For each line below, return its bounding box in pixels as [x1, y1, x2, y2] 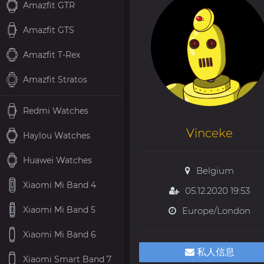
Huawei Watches [23, 154, 92, 166]
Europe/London [182, 205, 250, 216]
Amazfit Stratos [23, 74, 87, 85]
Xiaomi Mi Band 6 [23, 229, 96, 240]
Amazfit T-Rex [23, 49, 80, 60]
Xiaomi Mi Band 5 [23, 204, 95, 215]
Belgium [196, 165, 234, 176]
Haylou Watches [23, 130, 90, 141]
